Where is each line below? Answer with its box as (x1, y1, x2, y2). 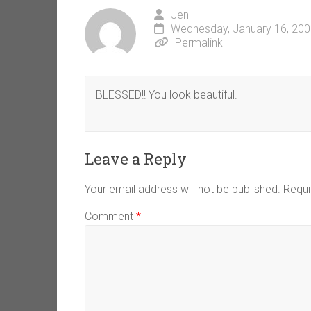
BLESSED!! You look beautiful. (96, 88, 237, 102)
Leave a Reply (85, 149, 187, 169)
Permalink (175, 36, 223, 50)
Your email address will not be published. (85, 183, 280, 196)
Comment (85, 210, 136, 224)
